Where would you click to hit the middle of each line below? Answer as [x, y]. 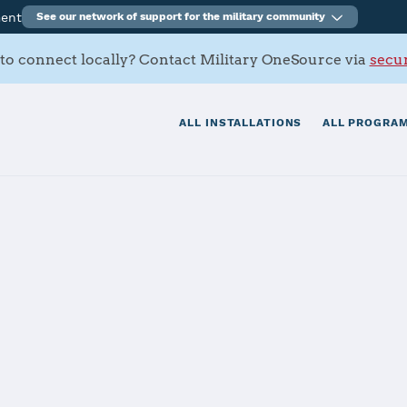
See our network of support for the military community [181, 16]
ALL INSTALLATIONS [241, 123]
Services [84, 349]
